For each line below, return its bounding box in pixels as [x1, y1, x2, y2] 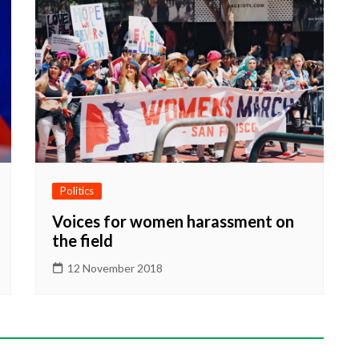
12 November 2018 [67, 260, 163, 275]
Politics [60, 184, 94, 197]
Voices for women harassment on [52, 211, 294, 231]
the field [52, 230, 113, 250]
